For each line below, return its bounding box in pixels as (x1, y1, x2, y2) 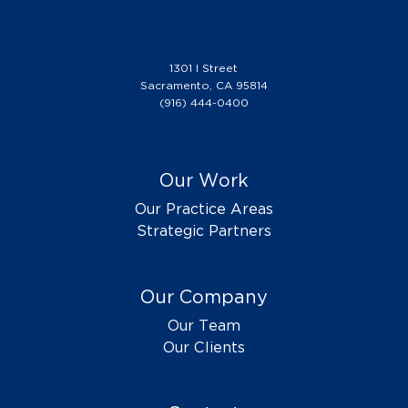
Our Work (158, 168, 249, 191)
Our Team (167, 316, 240, 334)
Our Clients (162, 338, 245, 356)
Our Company (139, 285, 268, 308)
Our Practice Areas (134, 199, 273, 218)
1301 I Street (169, 60, 239, 75)
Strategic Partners (136, 221, 271, 240)
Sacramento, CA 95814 (139, 77, 268, 92)
